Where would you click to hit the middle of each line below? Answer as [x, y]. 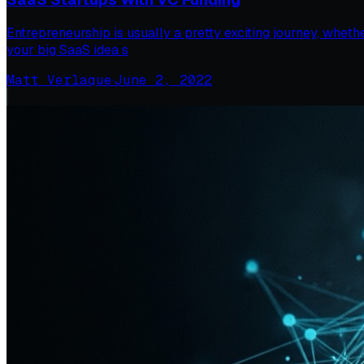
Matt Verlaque [59, 80]
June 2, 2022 [163, 80]
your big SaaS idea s [67, 50]
